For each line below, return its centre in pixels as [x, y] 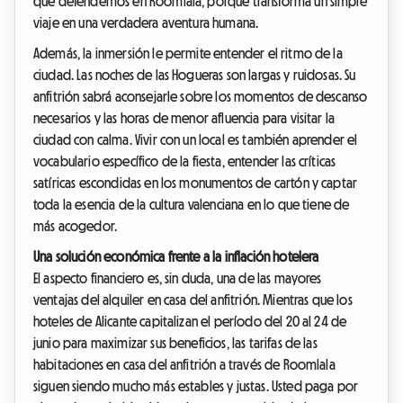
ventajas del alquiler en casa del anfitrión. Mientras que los [193, 300]
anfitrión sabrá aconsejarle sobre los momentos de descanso [201, 97]
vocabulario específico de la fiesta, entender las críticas [185, 161]
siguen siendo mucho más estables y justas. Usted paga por [196, 386]
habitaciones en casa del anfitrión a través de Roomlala [184, 365]
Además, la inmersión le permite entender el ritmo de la [188, 54]
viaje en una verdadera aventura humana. [146, 23]
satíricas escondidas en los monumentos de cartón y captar [196, 183]
